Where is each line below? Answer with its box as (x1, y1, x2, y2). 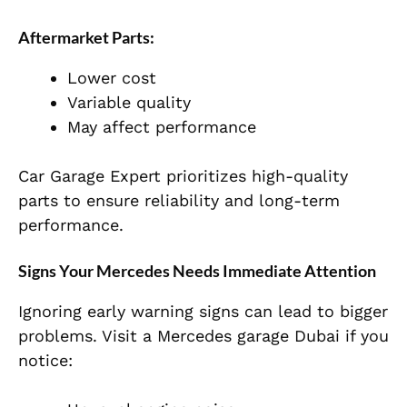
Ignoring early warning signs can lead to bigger (18, 302, 388, 322)
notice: (18, 351, 73, 371)
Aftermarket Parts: (18, 27, 154, 48)
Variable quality (67, 93, 191, 113)
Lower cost (67, 68, 156, 88)
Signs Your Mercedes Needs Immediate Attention (18, 261, 376, 282)
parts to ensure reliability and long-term (18, 191, 340, 211)
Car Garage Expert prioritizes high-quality (18, 166, 348, 186)
